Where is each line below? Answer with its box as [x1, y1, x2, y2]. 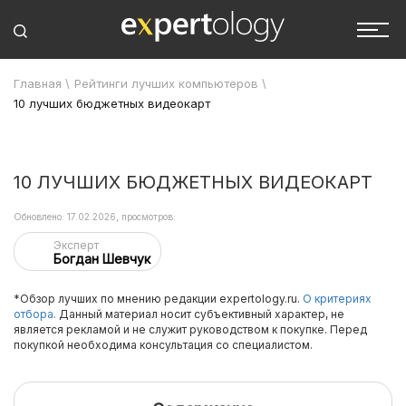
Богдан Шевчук [53, 251, 150, 266]
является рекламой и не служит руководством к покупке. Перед [14, 323, 367, 336]
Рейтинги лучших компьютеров [74, 76, 258, 91]
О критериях [303, 292, 372, 305]
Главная [14, 76, 62, 91]
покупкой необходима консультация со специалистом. [14, 338, 313, 352]
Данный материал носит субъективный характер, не [56, 307, 344, 321]
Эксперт [53, 238, 99, 252]
